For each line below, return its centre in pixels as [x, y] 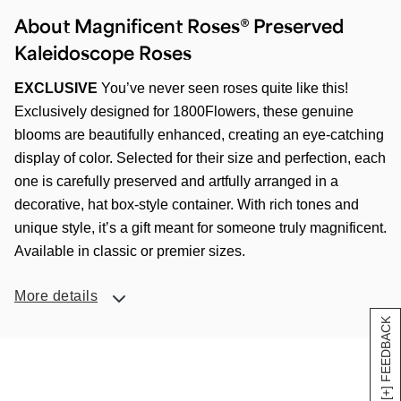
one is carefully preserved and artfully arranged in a [176, 181]
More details [56, 296]
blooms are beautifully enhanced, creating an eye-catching [199, 135]
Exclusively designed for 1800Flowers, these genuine [184, 111]
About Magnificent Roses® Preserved [179, 26]
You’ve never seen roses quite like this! [223, 88]
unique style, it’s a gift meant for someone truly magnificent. [200, 228]
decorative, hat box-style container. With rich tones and [187, 205]
